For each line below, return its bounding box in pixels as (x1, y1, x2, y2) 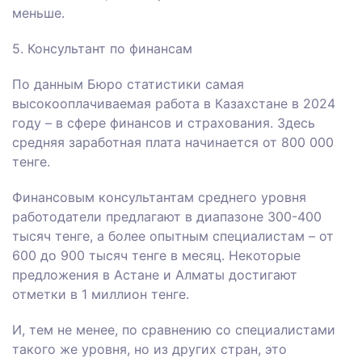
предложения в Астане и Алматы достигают (12, 267, 297, 284)
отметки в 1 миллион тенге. (12, 286, 189, 303)
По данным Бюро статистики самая (12, 76, 244, 93)
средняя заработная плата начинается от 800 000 (12, 134, 334, 151)
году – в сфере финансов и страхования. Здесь (12, 115, 315, 132)
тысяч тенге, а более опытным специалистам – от (12, 228, 334, 245)
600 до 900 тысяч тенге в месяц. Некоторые (12, 247, 301, 264)
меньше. (12, 5, 65, 22)
